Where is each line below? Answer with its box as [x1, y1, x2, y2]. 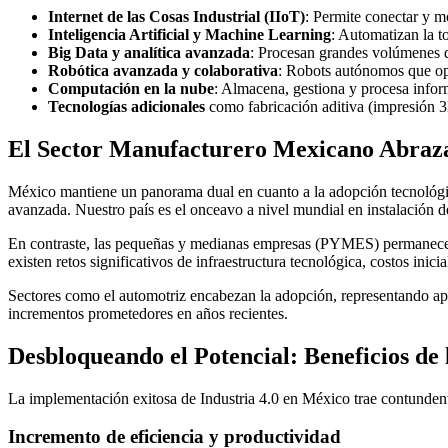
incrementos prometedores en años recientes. [8, 304, 288, 322]
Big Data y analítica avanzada [48, 43, 250, 61]
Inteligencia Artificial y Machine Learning [48, 25, 331, 43]
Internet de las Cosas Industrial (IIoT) [48, 7, 305, 25]
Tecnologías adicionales [48, 97, 205, 115]
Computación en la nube [48, 79, 214, 97]
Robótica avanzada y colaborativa [48, 61, 278, 79]
